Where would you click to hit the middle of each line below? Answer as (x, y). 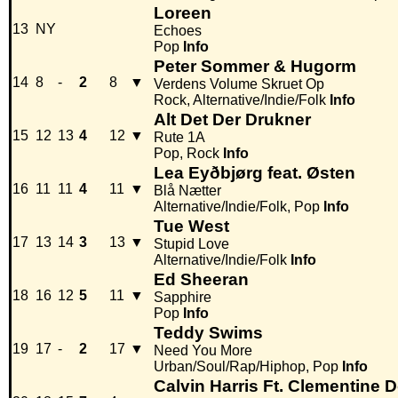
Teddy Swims (208, 333)
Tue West (191, 227)
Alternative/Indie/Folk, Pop (237, 207)
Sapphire (183, 298)
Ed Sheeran (201, 280)
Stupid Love (191, 244)
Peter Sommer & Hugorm (255, 67)
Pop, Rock (187, 154)
